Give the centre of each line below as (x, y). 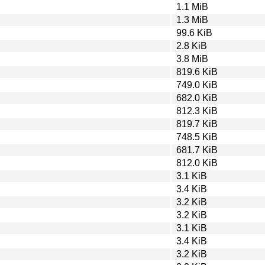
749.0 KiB (197, 85)
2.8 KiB (192, 46)
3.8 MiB (192, 59)
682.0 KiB (197, 98)
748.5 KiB (197, 137)
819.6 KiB (197, 72)
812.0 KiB (197, 163)
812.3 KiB (197, 111)
